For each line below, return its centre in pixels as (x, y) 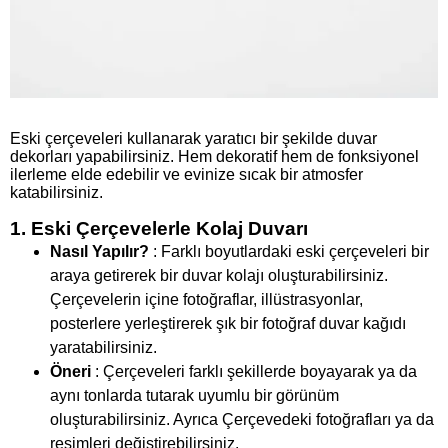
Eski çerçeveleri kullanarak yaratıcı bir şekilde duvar (193, 139)
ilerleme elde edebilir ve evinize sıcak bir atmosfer (186, 175)
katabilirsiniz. (56, 193)
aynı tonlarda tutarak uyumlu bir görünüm (194, 396)
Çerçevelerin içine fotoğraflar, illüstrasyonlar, (206, 300)
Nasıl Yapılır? (99, 252)
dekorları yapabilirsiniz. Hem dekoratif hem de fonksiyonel (214, 157)
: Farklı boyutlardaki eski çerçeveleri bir (289, 252)
